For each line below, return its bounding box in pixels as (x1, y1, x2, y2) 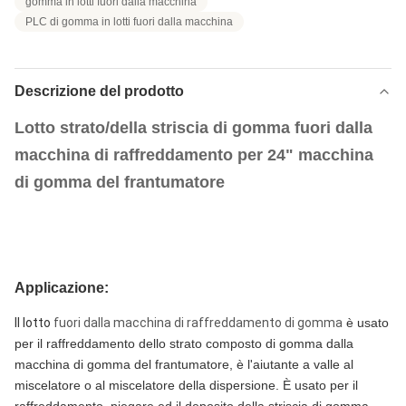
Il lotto (14, 315, 53, 330)
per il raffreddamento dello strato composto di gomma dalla (14, 336, 353, 351)
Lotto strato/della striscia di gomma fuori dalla (14, 119, 372, 137)
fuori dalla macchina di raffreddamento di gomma (53, 315, 343, 330)
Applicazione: (14, 280, 109, 295)
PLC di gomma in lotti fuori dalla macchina (25, 15, 233, 28)
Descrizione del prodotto (14, 83, 184, 99)
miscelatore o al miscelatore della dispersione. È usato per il (14, 378, 358, 392)
